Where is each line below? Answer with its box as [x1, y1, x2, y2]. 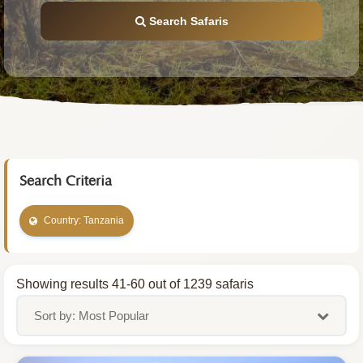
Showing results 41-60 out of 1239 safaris [16, 277, 254, 291]
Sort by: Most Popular [34, 309, 149, 322]
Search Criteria [19, 173, 112, 190]
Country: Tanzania [44, 215, 124, 226]
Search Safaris [145, 15, 228, 28]
